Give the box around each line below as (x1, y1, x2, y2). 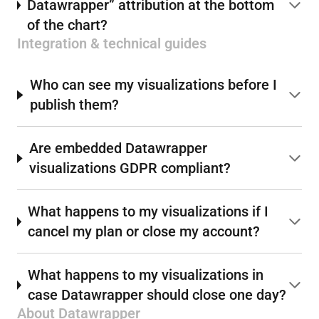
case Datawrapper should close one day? (27, 286, 286, 304)
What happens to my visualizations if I (28, 203, 269, 221)
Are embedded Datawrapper (28, 140, 207, 157)
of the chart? (27, 16, 108, 34)
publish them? (30, 96, 120, 114)
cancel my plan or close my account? (28, 223, 261, 241)
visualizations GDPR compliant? (28, 159, 231, 177)
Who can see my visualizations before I (30, 76, 278, 94)
